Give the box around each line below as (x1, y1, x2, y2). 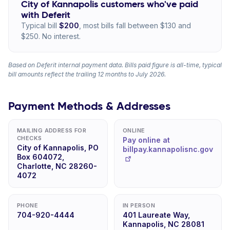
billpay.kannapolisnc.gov (123, 145, 213, 154)
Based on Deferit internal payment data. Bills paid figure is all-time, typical (8, 61, 222, 69)
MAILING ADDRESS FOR (17, 127, 87, 134)
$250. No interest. (21, 32, 81, 41)
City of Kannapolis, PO (17, 143, 99, 152)
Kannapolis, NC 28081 (123, 220, 204, 228)
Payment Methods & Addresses (8, 99, 171, 113)
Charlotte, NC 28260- (17, 162, 97, 170)
